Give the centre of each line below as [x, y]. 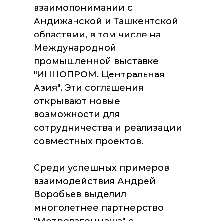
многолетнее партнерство [99, 208]
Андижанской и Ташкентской [106, 21]
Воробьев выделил [80, 194]
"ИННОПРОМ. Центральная [99, 74]
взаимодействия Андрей [95, 181]
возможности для [77, 114]
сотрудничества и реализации [108, 128]
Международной [75, 48]
